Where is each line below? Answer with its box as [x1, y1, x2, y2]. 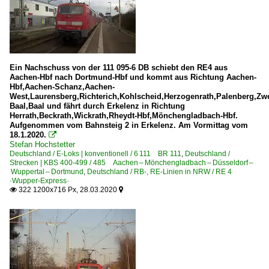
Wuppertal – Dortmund [10, 168, 83, 176]
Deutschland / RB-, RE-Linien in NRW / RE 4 [87, 168, 239, 176]
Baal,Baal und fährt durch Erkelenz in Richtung [10, 101, 185, 110]
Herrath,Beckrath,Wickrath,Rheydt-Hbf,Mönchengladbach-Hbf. [10, 111, 238, 120]
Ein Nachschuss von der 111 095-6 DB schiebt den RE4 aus [10, 63, 228, 72]
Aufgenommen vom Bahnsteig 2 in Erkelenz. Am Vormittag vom [10, 121, 248, 130]
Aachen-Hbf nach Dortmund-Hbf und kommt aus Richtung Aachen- [10, 73, 256, 82]
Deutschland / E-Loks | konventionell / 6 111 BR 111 [10, 150, 181, 158]
